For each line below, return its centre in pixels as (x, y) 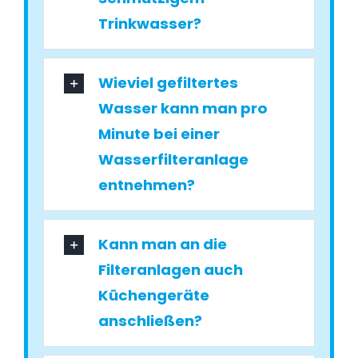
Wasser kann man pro (183, 109)
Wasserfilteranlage (174, 160)
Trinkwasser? (150, 24)
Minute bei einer (159, 134)
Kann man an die (163, 245)
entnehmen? (147, 185)
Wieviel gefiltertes (169, 83)
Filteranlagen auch (171, 270)
